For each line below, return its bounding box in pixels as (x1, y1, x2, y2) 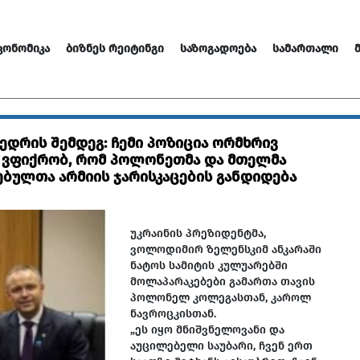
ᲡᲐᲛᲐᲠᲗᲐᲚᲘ (272, 42, 338, 55)
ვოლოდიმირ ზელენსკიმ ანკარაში (130, 243, 321, 256)
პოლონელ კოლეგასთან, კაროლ (130, 291, 311, 305)
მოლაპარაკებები (130, 275, 229, 288)
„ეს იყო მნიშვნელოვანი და (130, 323, 284, 337)
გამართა (229, 275, 277, 288)
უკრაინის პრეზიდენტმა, (130, 227, 266, 240)
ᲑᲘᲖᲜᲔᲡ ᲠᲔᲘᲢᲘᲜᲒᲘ (66, 42, 164, 55)
